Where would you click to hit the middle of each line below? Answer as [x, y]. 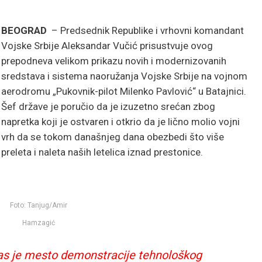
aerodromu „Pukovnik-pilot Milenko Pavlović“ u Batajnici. [124, 91]
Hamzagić [39, 223]
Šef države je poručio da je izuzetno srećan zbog [108, 106]
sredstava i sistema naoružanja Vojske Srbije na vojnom [124, 76]
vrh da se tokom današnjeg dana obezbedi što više [113, 137]
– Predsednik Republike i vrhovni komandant [146, 30]
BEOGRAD [25, 30]
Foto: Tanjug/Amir [39, 205]
